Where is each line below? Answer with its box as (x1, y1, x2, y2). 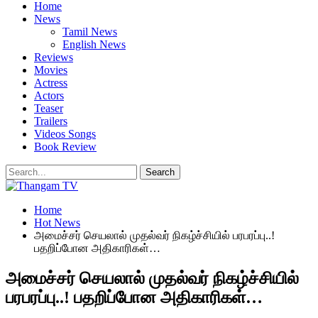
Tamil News (62, 26, 117, 38)
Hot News (34, 216, 80, 229)
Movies (34, 64, 67, 76)
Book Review (34, 141, 97, 153)
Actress (34, 77, 67, 89)
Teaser (34, 102, 63, 114)
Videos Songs (34, 128, 96, 140)
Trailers (34, 115, 67, 127)
